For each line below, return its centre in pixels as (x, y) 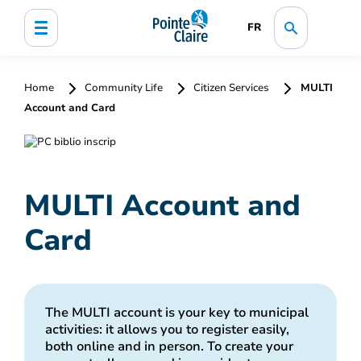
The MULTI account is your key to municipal (176, 312)
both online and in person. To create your (169, 346)
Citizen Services (231, 88)
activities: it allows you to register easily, (167, 329)
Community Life (124, 88)
